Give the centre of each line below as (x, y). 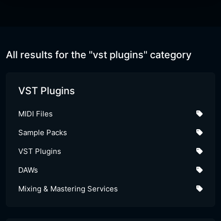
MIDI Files (36, 114)
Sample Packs (43, 132)
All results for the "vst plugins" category (99, 55)
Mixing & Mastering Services (68, 189)
